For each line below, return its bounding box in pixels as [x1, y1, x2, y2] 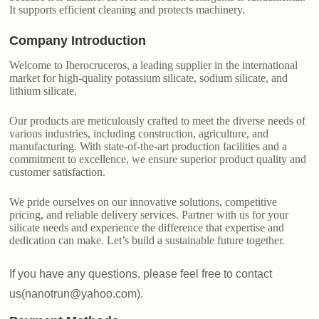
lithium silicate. [9, 85, 78, 98]
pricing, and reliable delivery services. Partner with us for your [9, 209, 289, 221]
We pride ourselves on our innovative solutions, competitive [9, 196, 278, 209]
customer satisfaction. [9, 166, 106, 179]
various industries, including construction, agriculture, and [9, 127, 269, 140]
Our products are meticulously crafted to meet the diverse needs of [9, 115, 306, 127]
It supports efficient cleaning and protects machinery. [9, 4, 246, 16]
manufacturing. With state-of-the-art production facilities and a [9, 140, 288, 153]
